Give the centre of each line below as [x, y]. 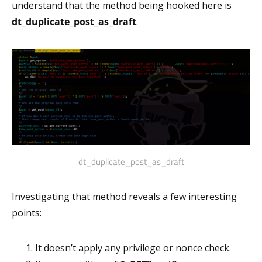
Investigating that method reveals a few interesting [124, 197]
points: [27, 213]
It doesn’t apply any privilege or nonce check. [133, 248]
